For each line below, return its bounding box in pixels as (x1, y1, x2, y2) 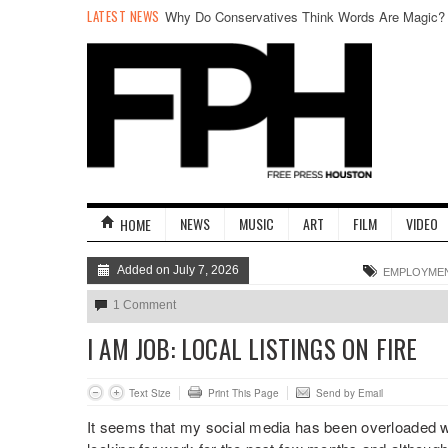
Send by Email (316, 386, 383, 400)
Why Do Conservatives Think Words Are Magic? (165, 7, 445, 26)
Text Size (129, 386, 171, 400)
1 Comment (113, 298, 176, 312)
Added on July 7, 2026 (114, 263, 239, 277)
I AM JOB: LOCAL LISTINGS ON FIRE (87, 330, 418, 367)
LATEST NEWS (87, 6, 163, 26)
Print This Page (208, 386, 279, 400)
